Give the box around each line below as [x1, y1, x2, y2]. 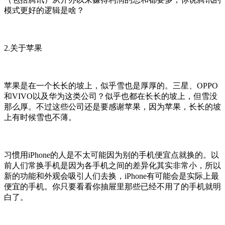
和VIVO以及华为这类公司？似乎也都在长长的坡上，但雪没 [4, 91, 217, 100]
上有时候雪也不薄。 [4, 113, 76, 122]
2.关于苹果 [4, 43, 42, 52]
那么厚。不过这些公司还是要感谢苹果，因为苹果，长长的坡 [4, 102, 221, 111]
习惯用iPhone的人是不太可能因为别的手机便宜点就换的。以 [4, 150, 219, 159]
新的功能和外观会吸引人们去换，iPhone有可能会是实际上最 [4, 171, 219, 180]
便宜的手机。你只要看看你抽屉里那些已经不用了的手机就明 [4, 182, 221, 191]
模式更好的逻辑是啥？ [4, 6, 84, 15]
